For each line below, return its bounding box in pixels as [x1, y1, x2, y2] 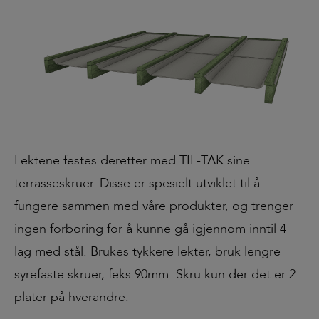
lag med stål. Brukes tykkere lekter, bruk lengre [14, 242, 281, 261]
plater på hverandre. [14, 288, 129, 306]
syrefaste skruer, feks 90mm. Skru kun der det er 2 [14, 265, 296, 283]
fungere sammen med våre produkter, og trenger [14, 197, 293, 215]
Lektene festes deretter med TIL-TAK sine [14, 151, 250, 169]
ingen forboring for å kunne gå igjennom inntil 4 [14, 219, 286, 238]
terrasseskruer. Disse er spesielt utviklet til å [14, 174, 260, 192]
